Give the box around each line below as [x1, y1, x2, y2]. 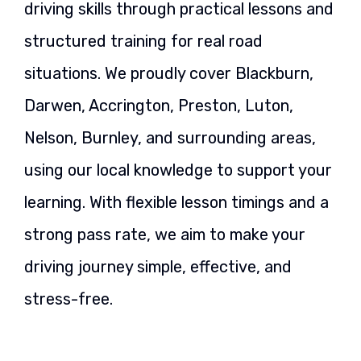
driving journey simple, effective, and [24, 257, 292, 277]
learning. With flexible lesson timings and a [24, 193, 329, 213]
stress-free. [24, 289, 113, 309]
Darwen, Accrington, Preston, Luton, [24, 96, 293, 116]
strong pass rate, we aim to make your [24, 225, 305, 245]
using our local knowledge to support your [24, 160, 332, 180]
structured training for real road [24, 31, 263, 52]
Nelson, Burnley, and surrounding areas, [24, 128, 316, 148]
